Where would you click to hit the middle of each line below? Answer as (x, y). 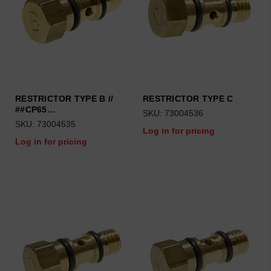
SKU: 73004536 (173, 113)
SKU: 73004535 (45, 124)
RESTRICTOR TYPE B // (64, 99)
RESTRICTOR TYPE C (188, 99)
